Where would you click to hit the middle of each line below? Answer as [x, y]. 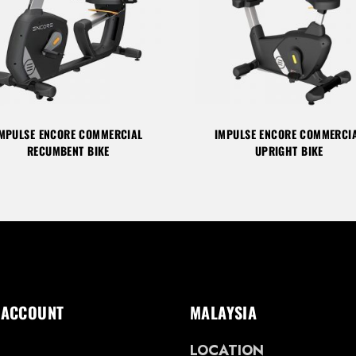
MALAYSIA [224, 312]
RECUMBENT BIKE [68, 150]
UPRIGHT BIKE [289, 150]
